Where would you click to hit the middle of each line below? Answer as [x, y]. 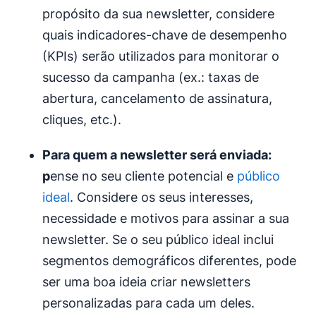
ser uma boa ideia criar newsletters [146, 282]
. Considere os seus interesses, [162, 197]
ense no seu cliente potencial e [144, 176]
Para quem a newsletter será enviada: [157, 155]
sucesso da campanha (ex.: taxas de [151, 78]
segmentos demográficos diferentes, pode [169, 261]
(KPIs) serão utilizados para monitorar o [161, 56]
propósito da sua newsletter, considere [158, 14]
